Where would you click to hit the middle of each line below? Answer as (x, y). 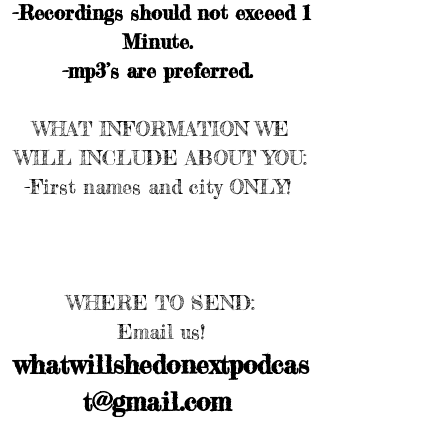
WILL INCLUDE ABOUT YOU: (161, 157)
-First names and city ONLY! (161, 186)
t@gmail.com (161, 401)
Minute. (161, 41)
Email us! (161, 331)
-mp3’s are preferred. (161, 70)
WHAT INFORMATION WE (161, 128)
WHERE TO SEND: (161, 302)
